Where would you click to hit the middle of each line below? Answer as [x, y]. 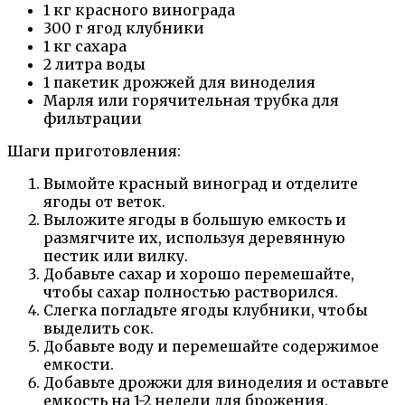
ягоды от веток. [104, 202]
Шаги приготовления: [94, 151]
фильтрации [93, 118]
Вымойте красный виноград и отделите [201, 184]
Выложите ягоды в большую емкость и [195, 220]
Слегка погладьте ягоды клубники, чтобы [206, 310]
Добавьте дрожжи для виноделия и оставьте [216, 382]
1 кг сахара [85, 46]
